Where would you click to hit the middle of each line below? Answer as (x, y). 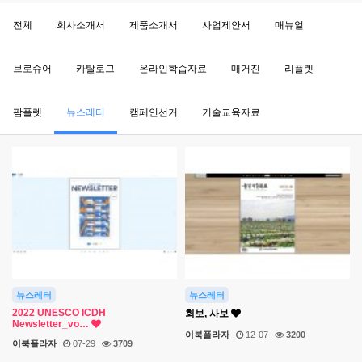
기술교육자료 (231, 113)
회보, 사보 (208, 314)
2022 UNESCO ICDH (59, 313)
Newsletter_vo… (52, 324)
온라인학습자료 (173, 69)
